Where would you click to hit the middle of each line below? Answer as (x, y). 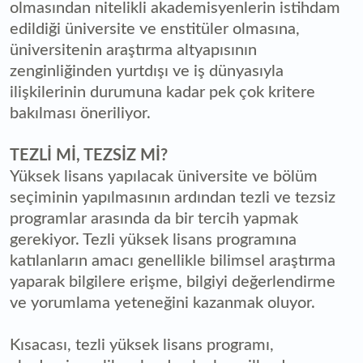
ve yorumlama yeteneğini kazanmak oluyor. (162, 303)
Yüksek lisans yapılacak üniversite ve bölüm (164, 177)
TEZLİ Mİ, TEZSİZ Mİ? (89, 156)
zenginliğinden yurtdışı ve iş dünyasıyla (147, 72)
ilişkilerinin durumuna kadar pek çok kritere (162, 93)
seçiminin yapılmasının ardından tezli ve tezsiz (173, 198)
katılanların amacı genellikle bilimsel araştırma (173, 261)
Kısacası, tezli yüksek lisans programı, (142, 346)
